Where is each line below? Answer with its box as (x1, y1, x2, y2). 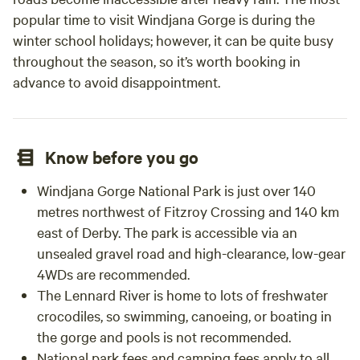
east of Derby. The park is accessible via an (37, 223, 297, 241)
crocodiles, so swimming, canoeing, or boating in (37, 306, 332, 325)
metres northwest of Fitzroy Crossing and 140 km (37, 202, 339, 220)
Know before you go (45, 145, 198, 168)
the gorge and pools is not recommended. (37, 327, 291, 346)
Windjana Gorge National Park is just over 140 (37, 181, 316, 199)
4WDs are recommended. (37, 264, 190, 283)
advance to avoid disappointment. (13, 72, 220, 91)
